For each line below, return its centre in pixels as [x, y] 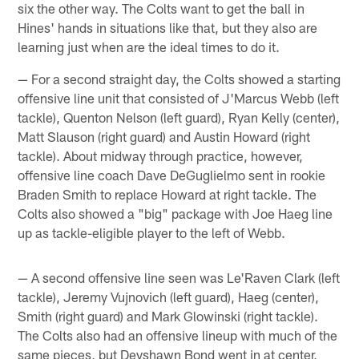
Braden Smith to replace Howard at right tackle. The [167, 194]
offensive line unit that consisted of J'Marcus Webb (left [179, 98]
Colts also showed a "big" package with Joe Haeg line [175, 214]
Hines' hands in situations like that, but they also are [168, 28]
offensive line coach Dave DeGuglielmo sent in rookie [172, 175]
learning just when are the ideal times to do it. [149, 47]
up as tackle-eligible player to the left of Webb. [152, 233]
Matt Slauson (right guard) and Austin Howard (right [164, 137]
